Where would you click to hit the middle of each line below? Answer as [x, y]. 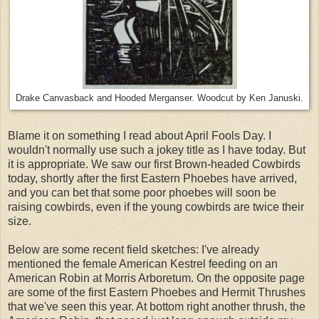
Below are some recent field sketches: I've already [134, 250]
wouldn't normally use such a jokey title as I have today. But [157, 150]
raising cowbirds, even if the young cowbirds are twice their [156, 207]
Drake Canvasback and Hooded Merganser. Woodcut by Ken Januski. [159, 98]
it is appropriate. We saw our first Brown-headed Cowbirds [154, 164]
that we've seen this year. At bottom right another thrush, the [157, 307]
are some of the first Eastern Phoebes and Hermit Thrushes [157, 293]
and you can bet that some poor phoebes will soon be [142, 193]
